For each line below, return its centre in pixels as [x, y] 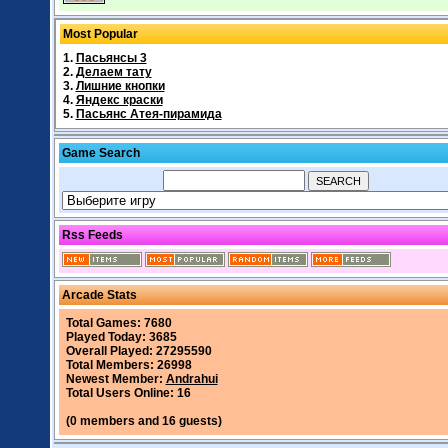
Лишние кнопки [120, 86]
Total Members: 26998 [128, 365]
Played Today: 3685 [121, 337]
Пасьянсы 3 [111, 58]
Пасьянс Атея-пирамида [148, 114]
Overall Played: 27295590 [138, 351]
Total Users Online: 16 [128, 393]
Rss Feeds [92, 235]
